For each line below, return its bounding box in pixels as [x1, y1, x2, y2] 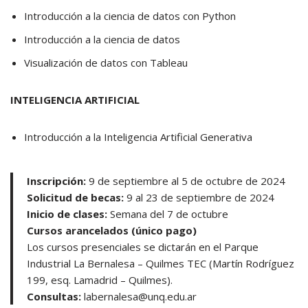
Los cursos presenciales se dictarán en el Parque [27, 240, 258, 254]
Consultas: [27, 289, 81, 303]
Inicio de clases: [27, 207, 107, 221]
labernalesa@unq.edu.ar [81, 289, 197, 303]
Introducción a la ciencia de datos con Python [24, 9, 236, 23]
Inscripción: [27, 174, 89, 188]
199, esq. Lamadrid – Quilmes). [27, 273, 173, 287]
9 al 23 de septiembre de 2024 [126, 190, 274, 204]
